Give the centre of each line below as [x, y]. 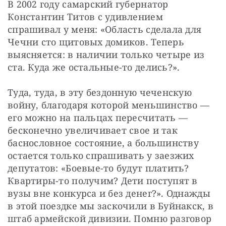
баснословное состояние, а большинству [103, 143]
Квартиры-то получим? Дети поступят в [103, 180]
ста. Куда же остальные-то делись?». [94, 67]
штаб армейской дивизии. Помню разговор [110, 218]
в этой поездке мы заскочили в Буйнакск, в [111, 206]
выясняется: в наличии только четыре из [106, 54]
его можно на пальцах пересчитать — [98, 117]
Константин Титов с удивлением [85, 16]
